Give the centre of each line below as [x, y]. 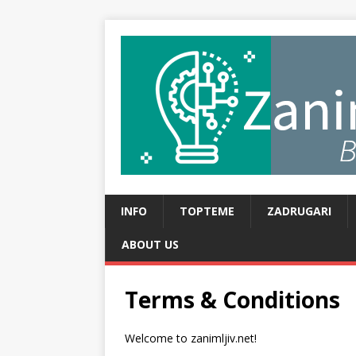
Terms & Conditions [232, 300]
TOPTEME [207, 211]
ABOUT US [150, 244]
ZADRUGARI [299, 211]
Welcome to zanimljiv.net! [191, 338]
